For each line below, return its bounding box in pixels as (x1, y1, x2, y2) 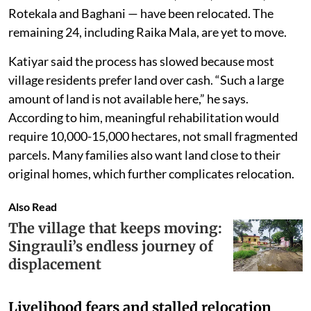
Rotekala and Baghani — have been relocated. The (8, 5, 274, 21)
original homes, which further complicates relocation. (8, 165, 294, 181)
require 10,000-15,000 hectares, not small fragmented (8, 128, 298, 144)
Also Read (8, 199, 57, 213)
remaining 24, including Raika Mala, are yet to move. (8, 24, 287, 40)
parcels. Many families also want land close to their (8, 146, 280, 162)
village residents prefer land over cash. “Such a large (8, 72, 284, 87)
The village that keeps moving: (8, 219, 222, 237)
